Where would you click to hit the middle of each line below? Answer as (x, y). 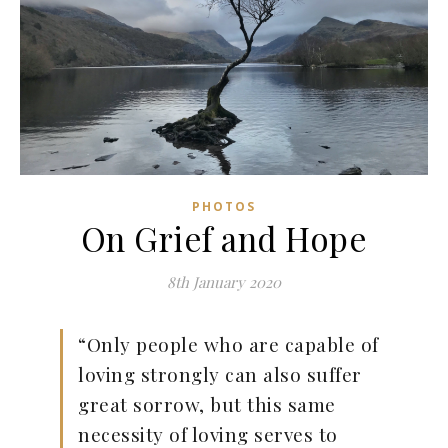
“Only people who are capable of (228, 344)
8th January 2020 (224, 282)
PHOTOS (224, 207)
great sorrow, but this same (207, 404)
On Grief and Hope (224, 238)
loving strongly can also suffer (220, 374)
